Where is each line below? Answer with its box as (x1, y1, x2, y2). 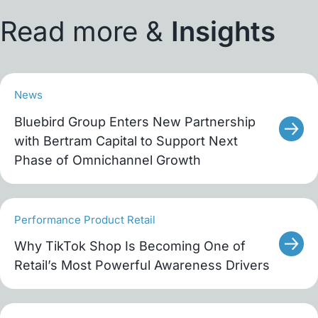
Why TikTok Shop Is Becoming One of (14, 238, 246, 254)
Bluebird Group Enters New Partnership (14, 114, 256, 129)
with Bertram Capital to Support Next (14, 133, 238, 148)
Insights (171, 15, 275, 48)
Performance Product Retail (14, 212, 155, 226)
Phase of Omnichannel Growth (14, 152, 201, 168)
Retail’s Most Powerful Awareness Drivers (14, 258, 270, 273)
